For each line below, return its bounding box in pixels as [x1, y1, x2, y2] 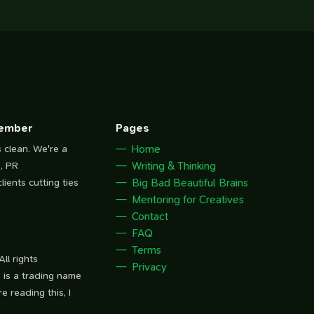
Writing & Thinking [132, 159, 217, 174]
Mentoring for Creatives [132, 193, 245, 207]
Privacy [132, 260, 168, 275]
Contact [132, 210, 169, 224]
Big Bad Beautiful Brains [132, 176, 249, 191]
